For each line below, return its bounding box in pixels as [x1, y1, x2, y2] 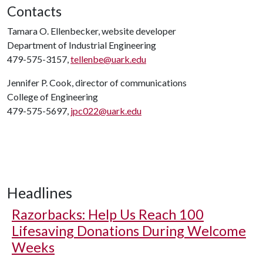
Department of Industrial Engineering [7, 39, 156, 50]
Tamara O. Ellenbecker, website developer [7, 25, 176, 36]
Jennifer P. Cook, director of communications [7, 77, 187, 88]
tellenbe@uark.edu [70, 53, 146, 65]
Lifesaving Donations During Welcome [12, 222, 246, 239]
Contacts [7, 3, 62, 19]
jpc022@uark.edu [70, 105, 141, 116]
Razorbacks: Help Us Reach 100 [12, 206, 204, 222]
